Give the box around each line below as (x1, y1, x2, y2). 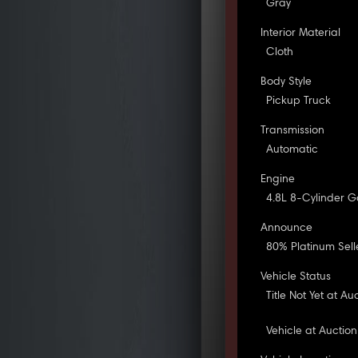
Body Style (261, 76, 312, 88)
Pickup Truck (266, 95, 332, 107)
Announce (261, 222, 313, 234)
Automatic (266, 144, 319, 156)
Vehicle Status (261, 271, 332, 283)
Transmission (261, 125, 325, 137)
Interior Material (261, 27, 341, 39)
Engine (261, 173, 296, 185)
